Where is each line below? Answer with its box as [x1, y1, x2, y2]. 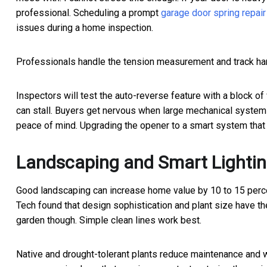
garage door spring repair [161, 7, 266, 19]
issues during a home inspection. [16, 22, 153, 34]
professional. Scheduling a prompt [16, 7, 161, 19]
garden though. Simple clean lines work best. [16, 215, 201, 226]
